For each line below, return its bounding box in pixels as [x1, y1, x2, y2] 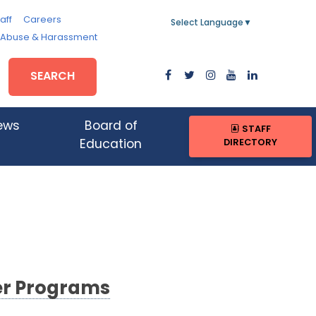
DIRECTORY [224, 138, 278, 148]
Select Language [171, 19, 243, 28]
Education [80, 139, 142, 152]
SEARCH [30, 71, 75, 83]
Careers [23, 16, 61, 25]
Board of [84, 121, 138, 133]
